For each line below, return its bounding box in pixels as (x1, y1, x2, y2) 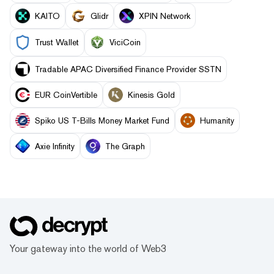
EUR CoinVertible (35, 89, 97, 100)
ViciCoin (109, 37, 141, 48)
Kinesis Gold (128, 89, 175, 100)
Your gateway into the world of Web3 (10, 243, 166, 254)
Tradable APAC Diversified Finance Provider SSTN (35, 64, 221, 74)
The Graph (105, 141, 145, 151)
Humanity (200, 115, 234, 125)
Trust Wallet (35, 37, 79, 48)
